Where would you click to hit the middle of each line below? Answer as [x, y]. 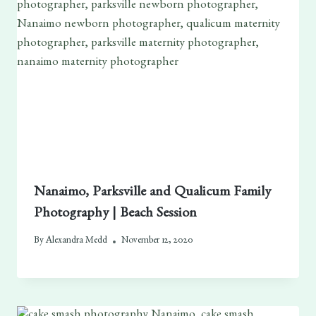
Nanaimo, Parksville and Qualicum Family [152, 193]
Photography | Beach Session [115, 214]
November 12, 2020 [158, 242]
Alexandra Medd [77, 242]
